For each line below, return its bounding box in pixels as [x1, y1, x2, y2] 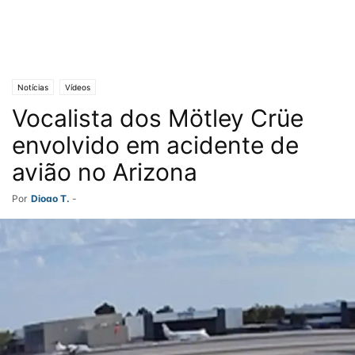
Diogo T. [31, 193, 70, 204]
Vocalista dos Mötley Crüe [12, 104, 303, 132]
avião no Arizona [12, 158, 197, 186]
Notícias [17, 82, 48, 92]
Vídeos [65, 82, 90, 92]
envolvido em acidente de [12, 131, 299, 159]
